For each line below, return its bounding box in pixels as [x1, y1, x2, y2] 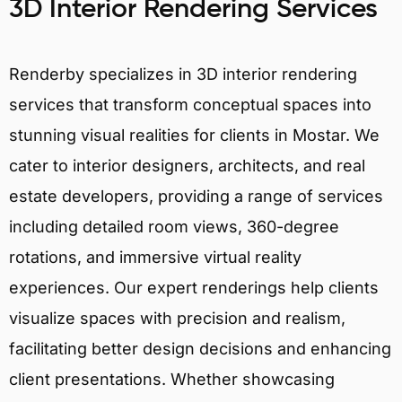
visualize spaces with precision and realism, [9, 308, 345, 328]
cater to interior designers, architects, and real [9, 155, 365, 175]
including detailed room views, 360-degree [9, 216, 339, 236]
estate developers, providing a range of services [9, 186, 383, 205]
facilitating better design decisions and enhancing [9, 338, 391, 358]
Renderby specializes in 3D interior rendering [9, 64, 357, 83]
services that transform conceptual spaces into [9, 94, 371, 114]
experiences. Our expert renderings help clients [9, 277, 379, 297]
